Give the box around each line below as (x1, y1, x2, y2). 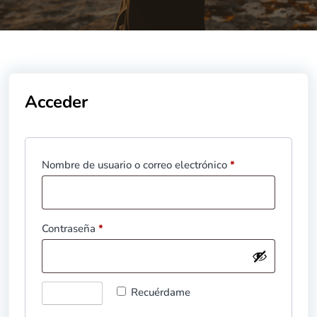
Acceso (54, 287, 91, 303)
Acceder (25, 90, 88, 113)
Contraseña (42, 221, 98, 236)
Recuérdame (131, 284, 190, 299)
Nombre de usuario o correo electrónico (42, 157, 230, 172)
